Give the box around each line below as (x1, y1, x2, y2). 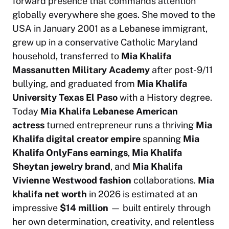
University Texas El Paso (12, 92, 118, 103)
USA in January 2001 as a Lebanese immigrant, (12, 23, 208, 34)
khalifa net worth (12, 189, 87, 200)
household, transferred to (12, 51, 121, 62)
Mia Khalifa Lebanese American (40, 106, 178, 117)
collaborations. (131, 175, 198, 186)
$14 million (60, 202, 108, 214)
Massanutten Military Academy (12, 64, 150, 76)
